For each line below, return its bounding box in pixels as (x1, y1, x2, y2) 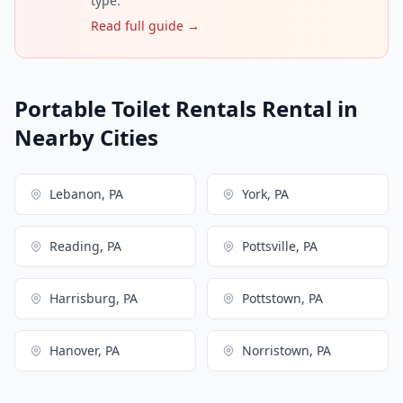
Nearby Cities (14, 122, 158, 153)
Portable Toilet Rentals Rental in (14, 94, 358, 124)
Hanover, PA (49, 342, 120, 360)
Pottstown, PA (242, 290, 323, 308)
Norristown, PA (242, 342, 331, 360)
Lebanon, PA (49, 185, 123, 203)
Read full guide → (91, 17, 200, 35)
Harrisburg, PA (49, 290, 138, 308)
